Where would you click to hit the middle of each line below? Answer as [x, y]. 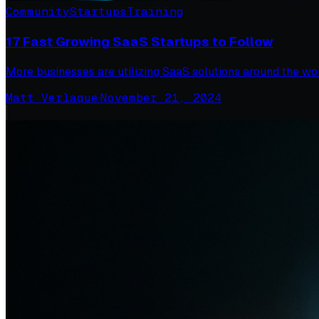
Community [38, 12]
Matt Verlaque [52, 98]
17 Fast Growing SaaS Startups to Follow [140, 42]
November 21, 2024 [161, 98]
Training [155, 12]
